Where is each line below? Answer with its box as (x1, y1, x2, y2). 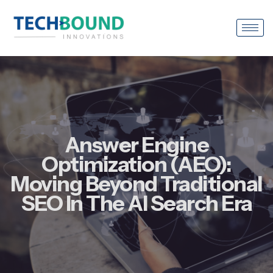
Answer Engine (64, 131, 209, 158)
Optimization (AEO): (41, 151, 232, 177)
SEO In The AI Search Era (21, 190, 252, 216)
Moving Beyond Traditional (10, 170, 263, 197)
